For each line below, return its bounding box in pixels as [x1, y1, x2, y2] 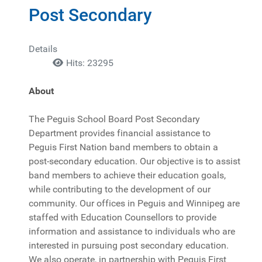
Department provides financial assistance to [29, 127, 211, 139]
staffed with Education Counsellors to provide [29, 211, 216, 223]
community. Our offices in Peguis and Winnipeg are [29, 197, 240, 209]
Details [29, 43, 57, 54]
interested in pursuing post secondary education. [29, 239, 229, 251]
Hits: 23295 [66, 57, 113, 68]
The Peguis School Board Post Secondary [29, 113, 200, 125]
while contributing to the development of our [29, 183, 211, 195]
